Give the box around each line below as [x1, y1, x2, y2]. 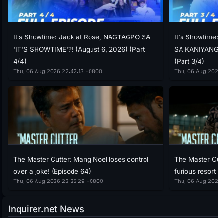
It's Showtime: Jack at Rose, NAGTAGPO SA [13, 33, 150, 41]
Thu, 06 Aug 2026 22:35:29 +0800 [13, 177, 103, 184]
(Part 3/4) [174, 57, 204, 65]
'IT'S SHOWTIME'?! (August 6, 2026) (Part [13, 45, 145, 53]
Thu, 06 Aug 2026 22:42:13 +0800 [13, 67, 102, 74]
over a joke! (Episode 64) [13, 167, 91, 175]
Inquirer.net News [8, 203, 84, 214]
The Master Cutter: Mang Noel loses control [13, 155, 148, 163]
